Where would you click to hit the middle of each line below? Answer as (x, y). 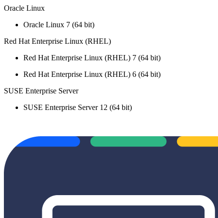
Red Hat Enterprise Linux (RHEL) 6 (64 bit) (92, 74)
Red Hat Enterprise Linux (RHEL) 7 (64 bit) (92, 57)
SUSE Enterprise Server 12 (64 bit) (78, 107)
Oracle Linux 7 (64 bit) (59, 24)
